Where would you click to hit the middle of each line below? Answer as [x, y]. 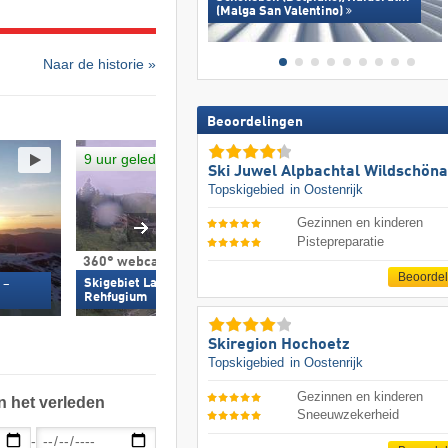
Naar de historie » [100, 63]
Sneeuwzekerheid [348, 415]
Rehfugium [115, 297]
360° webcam [126, 261]
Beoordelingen [254, 121]
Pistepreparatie [341, 241]
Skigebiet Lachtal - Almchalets [173, 283]
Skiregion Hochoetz [278, 345]
